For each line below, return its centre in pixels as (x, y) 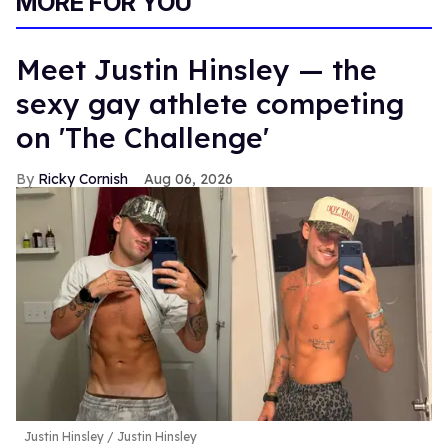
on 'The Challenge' (142, 138)
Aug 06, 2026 (188, 179)
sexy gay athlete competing (210, 104)
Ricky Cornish (83, 179)
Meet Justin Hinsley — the (196, 70)
